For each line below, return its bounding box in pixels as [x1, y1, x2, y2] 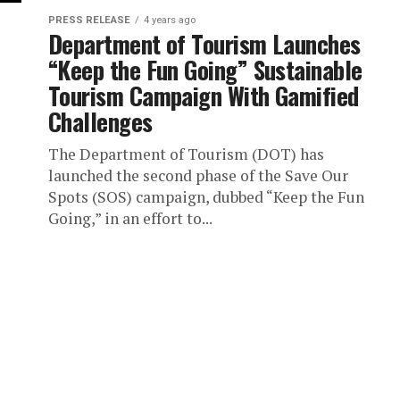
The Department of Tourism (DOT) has [48, 144, 324, 164]
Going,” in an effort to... [48, 208, 212, 229]
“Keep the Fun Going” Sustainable [48, 52, 362, 87]
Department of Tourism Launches [48, 26, 361, 62]
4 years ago [144, 14, 196, 26]
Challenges [48, 104, 153, 139]
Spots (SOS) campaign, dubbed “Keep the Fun [48, 187, 364, 207]
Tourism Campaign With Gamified [48, 78, 359, 113]
